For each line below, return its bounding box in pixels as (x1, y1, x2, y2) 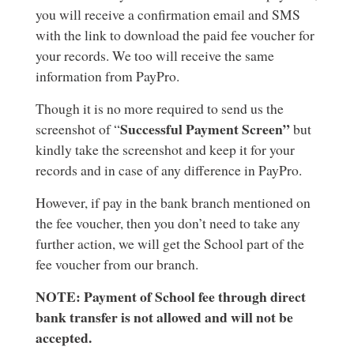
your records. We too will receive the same (35, 46, 274, 65)
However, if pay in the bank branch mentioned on (35, 193, 311, 212)
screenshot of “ (35, 119, 120, 138)
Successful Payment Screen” (119, 119, 290, 139)
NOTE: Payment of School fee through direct (35, 286, 306, 307)
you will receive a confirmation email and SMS (35, 5, 300, 24)
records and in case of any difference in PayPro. (35, 160, 302, 179)
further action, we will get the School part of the (35, 234, 304, 253)
